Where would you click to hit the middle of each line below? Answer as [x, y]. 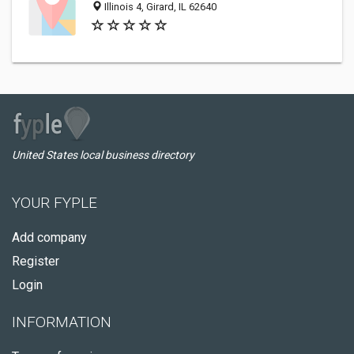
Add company [49, 237]
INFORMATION [62, 322]
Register [36, 261]
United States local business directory [103, 155]
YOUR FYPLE [55, 203]
